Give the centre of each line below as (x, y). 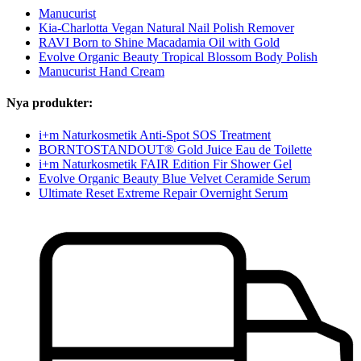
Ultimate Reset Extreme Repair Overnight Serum (163, 193)
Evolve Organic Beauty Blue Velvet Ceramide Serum (174, 178)
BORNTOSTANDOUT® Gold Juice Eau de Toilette (175, 149)
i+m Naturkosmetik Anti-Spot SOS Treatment (155, 135)
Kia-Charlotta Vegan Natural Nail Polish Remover (166, 28)
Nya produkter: (50, 103)
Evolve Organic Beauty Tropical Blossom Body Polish (178, 57)
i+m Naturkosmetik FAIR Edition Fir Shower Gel (165, 164)
